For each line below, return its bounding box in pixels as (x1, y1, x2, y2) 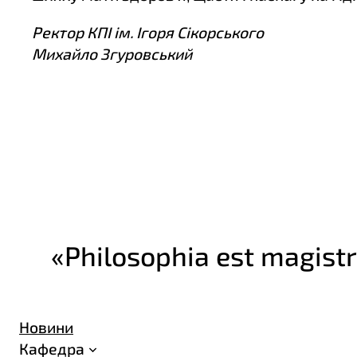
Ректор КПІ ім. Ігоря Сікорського (32, 22, 264, 41)
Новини (19, 318, 73, 337)
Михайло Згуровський (32, 44, 192, 63)
